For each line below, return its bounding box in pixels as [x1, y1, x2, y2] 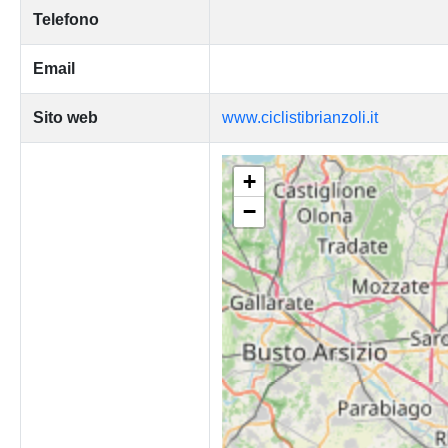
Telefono [32, 10, 99, 28]
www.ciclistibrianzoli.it [221, 108, 378, 126]
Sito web [32, 108, 98, 126]
